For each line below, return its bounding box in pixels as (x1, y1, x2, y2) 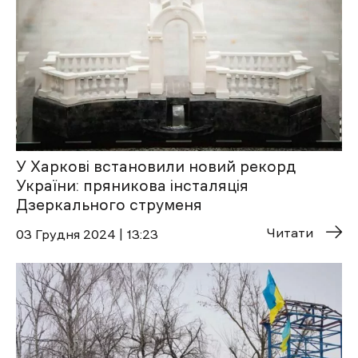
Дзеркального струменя (16, 197, 202, 213)
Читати (267, 226, 313, 240)
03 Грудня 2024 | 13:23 (16, 228, 158, 241)
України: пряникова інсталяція (16, 178, 249, 194)
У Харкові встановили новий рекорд (16, 159, 296, 175)
